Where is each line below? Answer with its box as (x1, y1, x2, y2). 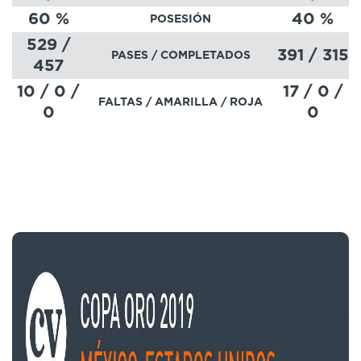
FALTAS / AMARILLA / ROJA (98, 96, 263, 108)
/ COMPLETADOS (151, 49, 251, 61)
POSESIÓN (150, 13, 211, 25)
